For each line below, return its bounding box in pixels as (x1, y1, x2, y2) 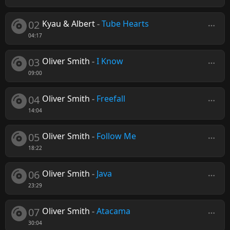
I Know (97, 55, 123, 67)
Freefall (97, 93, 125, 104)
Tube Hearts (102, 18, 149, 29)
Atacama (97, 205, 130, 217)
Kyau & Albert (42, 18, 95, 29)
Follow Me (97, 130, 136, 142)
